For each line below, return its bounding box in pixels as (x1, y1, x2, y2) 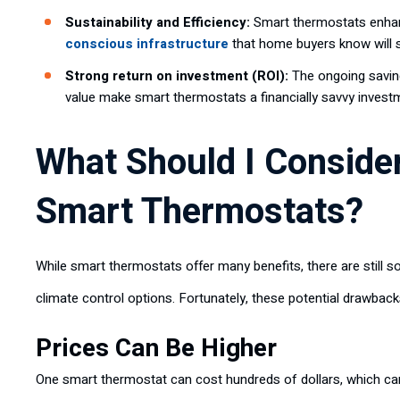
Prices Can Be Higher (36, 330, 277, 367)
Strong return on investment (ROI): (65, 66, 288, 86)
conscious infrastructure (65, 34, 229, 54)
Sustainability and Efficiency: (65, 12, 250, 32)
